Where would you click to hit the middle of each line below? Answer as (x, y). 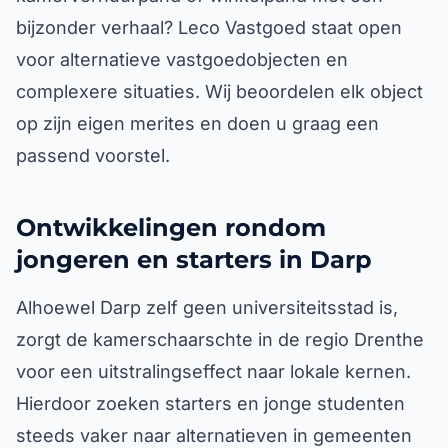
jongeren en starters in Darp (194, 259)
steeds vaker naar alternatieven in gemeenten (214, 435)
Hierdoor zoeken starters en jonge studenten (210, 403)
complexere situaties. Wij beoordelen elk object (219, 91)
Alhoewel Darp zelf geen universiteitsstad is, (207, 307)
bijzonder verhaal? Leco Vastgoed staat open (209, 27)
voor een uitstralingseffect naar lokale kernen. (213, 371)
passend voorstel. (93, 155)
